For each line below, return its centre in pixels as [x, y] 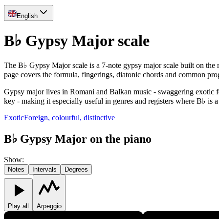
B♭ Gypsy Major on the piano [78, 139]
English [27, 16]
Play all [18, 206]
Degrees [76, 169]
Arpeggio [49, 206]
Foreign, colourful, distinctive [69, 117]
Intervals [44, 169]
